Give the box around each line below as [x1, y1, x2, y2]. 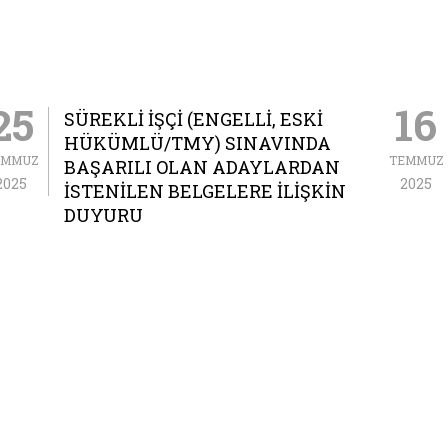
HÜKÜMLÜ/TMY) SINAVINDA [64, 131, 331, 155]
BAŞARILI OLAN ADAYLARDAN [64, 155, 340, 179]
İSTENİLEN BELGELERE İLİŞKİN [64, 179, 346, 203]
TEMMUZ [389, 152, 444, 168]
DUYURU [64, 203, 143, 227]
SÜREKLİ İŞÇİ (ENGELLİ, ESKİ [64, 107, 323, 131]
